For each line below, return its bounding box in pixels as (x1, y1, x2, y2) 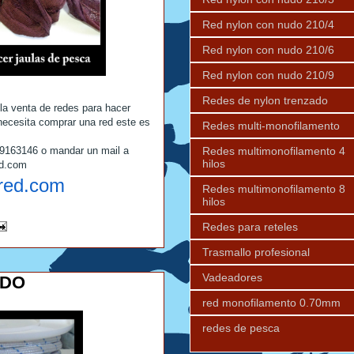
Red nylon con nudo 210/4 (202, 17, 334, 31)
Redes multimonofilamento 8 (202, 182, 345, 195)
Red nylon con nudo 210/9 (202, 68, 334, 81)
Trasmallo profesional (202, 245, 310, 258)
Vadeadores (202, 270, 262, 284)
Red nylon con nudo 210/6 (202, 43, 334, 56)
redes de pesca (202, 321, 280, 334)
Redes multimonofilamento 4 (202, 144, 345, 157)
